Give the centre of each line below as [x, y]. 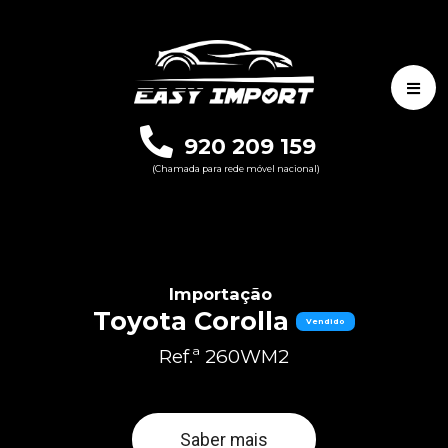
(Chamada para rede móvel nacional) [236, 168]
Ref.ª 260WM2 [224, 357]
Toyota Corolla [191, 321]
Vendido [325, 321]
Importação [220, 294]
